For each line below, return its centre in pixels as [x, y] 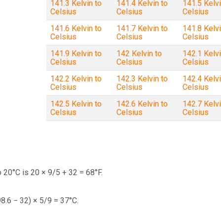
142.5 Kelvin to [76, 104]
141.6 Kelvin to [76, 28]
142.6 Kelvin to [142, 104]
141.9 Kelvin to [76, 54]
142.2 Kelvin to [76, 79]
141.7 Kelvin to [142, 28]
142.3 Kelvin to [142, 79]
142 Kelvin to [139, 54]
